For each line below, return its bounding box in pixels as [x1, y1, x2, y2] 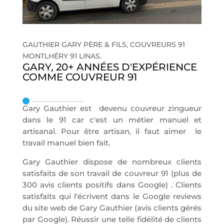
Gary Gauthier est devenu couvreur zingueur [22, 103, 202, 113]
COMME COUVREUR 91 [22, 71, 137, 83]
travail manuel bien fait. [22, 138, 110, 148]
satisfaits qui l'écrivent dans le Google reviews [22, 191, 202, 201]
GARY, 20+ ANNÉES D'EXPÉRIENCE [22, 61, 197, 73]
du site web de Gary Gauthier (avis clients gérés [22, 203, 202, 213]
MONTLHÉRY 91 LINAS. [22, 51, 101, 61]
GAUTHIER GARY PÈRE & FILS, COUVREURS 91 [22, 40, 185, 49]
